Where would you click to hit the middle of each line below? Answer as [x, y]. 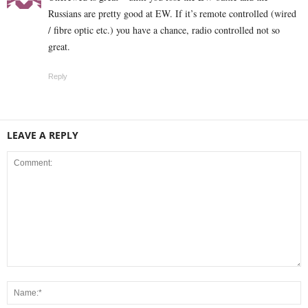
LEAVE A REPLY [43, 135]
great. [59, 46]
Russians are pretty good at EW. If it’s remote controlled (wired [172, 13]
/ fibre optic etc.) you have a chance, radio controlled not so [164, 30]
